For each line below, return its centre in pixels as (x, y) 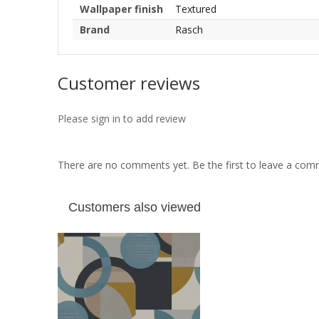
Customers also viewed (135, 207)
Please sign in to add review (122, 118)
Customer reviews (129, 83)
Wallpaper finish (121, 9)
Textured (196, 9)
